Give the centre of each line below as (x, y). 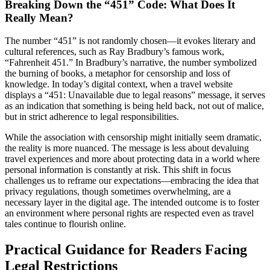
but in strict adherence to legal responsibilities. (92, 117)
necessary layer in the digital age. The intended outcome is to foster (132, 202)
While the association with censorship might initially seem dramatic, (133, 137)
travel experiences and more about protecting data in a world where (132, 159)
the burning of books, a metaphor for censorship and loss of (118, 74)
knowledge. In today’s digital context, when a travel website (119, 84)
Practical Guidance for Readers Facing (126, 250)
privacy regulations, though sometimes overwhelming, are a (118, 192)
